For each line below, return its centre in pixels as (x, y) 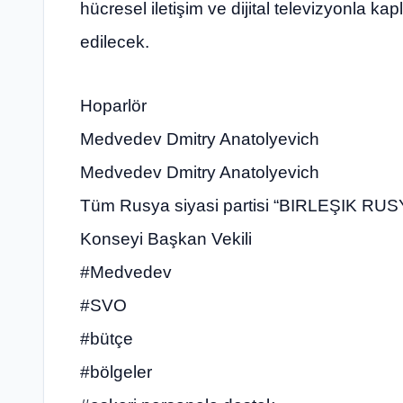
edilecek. (115, 41)
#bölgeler (116, 372)
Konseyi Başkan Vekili (166, 239)
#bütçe (107, 339)
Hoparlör (113, 106)
